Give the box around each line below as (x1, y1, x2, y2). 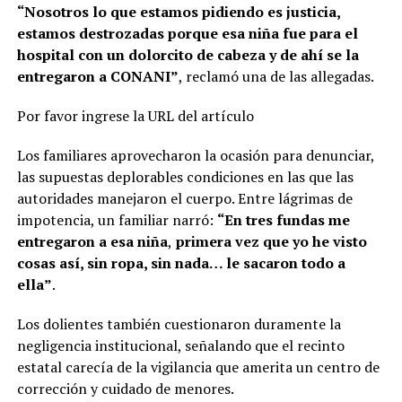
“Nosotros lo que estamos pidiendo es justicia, (16, 2, 340, 22)
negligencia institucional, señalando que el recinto (16, 336, 345, 356)
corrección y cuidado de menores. (16, 379, 234, 399)
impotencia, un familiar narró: (16, 210, 217, 231)
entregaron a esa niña (16, 232, 168, 252)
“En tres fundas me (216, 210, 350, 231)
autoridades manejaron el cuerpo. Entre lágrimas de (16, 188, 353, 209)
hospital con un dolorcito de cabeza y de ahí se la (16, 45, 359, 66)
